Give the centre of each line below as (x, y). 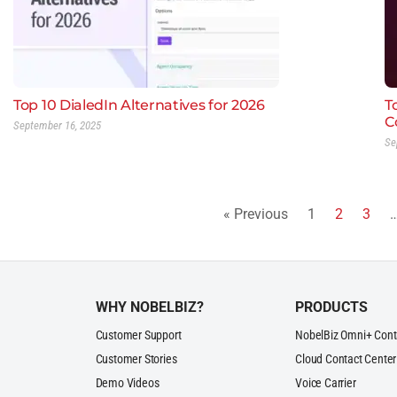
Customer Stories (136, 359)
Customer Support (138, 335)
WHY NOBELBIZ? (149, 307)
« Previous (256, 214)
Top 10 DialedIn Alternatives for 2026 (139, 105)
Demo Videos (127, 383)
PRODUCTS (332, 307)
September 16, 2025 (57, 125)
